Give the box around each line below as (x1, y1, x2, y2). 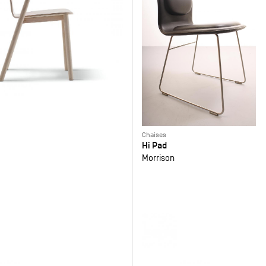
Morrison (141, 153, 175, 163)
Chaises (141, 131, 166, 140)
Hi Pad (141, 140, 167, 151)
